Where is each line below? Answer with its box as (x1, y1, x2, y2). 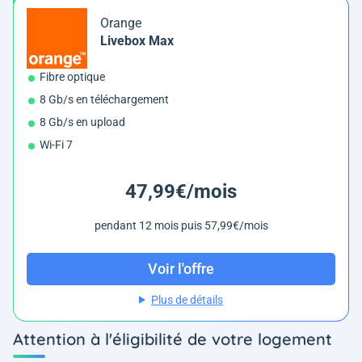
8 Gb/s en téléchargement (40, 92, 169, 106)
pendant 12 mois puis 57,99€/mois (94, 218, 268, 232)
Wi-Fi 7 (40, 137, 73, 151)
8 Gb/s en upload (40, 115, 125, 128)
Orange (100, 15, 141, 31)
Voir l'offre (148, 260, 214, 278)
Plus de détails (150, 293, 223, 306)
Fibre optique (40, 69, 105, 83)
